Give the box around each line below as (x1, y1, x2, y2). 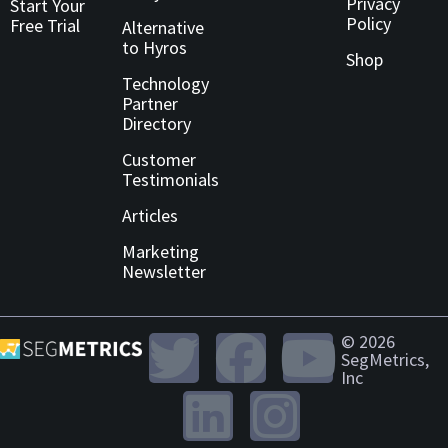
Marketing (122, 240, 199, 264)
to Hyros (122, 36, 187, 60)
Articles (122, 204, 178, 228)
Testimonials (122, 168, 219, 192)
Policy (346, 12, 391, 36)
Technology (122, 72, 209, 96)
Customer (122, 148, 196, 172)
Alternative (122, 16, 204, 40)
